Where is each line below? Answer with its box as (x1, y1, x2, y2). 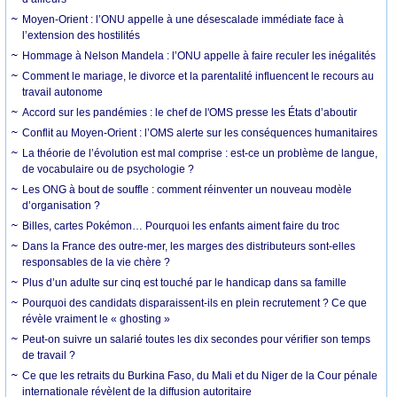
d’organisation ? (22, 198, 101, 212)
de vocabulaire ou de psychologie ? (22, 162, 195, 175)
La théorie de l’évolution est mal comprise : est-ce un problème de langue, (22, 146, 378, 160)
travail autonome (22, 85, 104, 98)
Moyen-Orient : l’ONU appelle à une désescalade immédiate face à (22, 12, 345, 26)
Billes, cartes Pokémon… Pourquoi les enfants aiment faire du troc (22, 219, 340, 232)
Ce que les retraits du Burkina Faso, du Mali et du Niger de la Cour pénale (22, 369, 378, 382)
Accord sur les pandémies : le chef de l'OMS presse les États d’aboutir (22, 105, 358, 119)
